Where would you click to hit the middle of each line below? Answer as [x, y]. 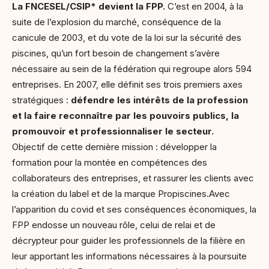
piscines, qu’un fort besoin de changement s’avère [116, 53]
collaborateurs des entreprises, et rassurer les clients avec [133, 178]
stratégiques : [40, 100]
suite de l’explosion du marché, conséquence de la [116, 22]
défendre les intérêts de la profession [158, 100]
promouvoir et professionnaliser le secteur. [113, 131]
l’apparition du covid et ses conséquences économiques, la [134, 209]
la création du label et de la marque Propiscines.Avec [121, 194]
